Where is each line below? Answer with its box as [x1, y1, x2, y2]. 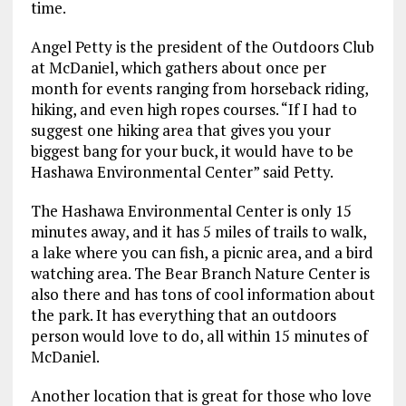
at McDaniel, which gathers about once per [30, 57, 326, 79]
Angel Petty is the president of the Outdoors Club [30, 36, 374, 58]
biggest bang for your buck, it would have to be [30, 140, 353, 162]
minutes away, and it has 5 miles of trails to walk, [30, 221, 366, 243]
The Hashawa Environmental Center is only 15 [30, 200, 352, 222]
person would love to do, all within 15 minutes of [30, 325, 368, 347]
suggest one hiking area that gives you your [30, 120, 331, 141]
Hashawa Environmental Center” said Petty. [30, 161, 333, 183]
